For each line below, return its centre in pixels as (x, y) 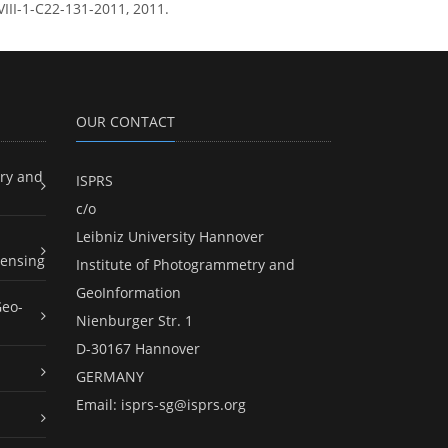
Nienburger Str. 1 (134, 321)
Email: (98, 405)
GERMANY (110, 377)
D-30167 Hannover (138, 349)
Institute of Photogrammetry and (185, 265)
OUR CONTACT (125, 122)
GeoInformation (128, 293)
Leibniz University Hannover (170, 237)
